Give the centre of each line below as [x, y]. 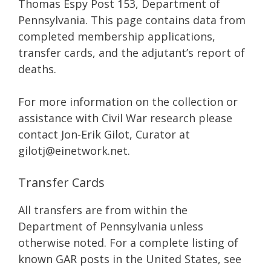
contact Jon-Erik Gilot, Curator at [104, 134]
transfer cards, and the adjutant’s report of [132, 53]
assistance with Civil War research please [125, 118]
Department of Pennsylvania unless [111, 226]
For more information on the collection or [128, 102]
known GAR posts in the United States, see [130, 259]
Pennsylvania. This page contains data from [132, 20]
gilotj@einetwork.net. [74, 151]
